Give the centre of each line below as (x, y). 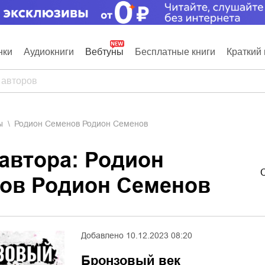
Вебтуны (104, 52)
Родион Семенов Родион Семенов (83, 124)
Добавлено (102, 235)
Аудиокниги (49, 52)
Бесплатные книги (175, 52)
